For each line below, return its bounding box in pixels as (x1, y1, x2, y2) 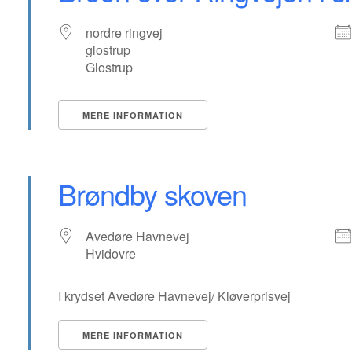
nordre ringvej (86, 24, 163, 42)
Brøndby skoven (58, 174, 247, 214)
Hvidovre (86, 244, 137, 262)
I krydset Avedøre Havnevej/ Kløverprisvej (58, 287, 291, 305)
